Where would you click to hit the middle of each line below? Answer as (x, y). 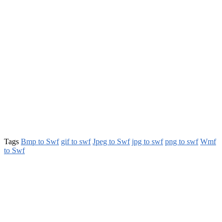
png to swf (182, 141)
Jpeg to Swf (111, 141)
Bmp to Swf (40, 141)
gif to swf (76, 141)
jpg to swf (147, 141)
